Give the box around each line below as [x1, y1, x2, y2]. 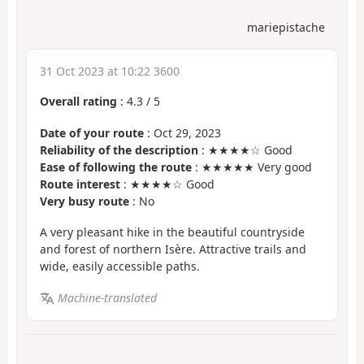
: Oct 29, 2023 [144, 124, 221, 141]
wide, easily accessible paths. [40, 258, 200, 275]
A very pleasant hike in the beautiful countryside [40, 224, 305, 240]
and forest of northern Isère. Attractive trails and [40, 241, 306, 258]
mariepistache [247, 19, 325, 36]
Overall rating [40, 93, 117, 110]
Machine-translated [57, 289, 157, 305]
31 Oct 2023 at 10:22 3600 [40, 63, 180, 80]
